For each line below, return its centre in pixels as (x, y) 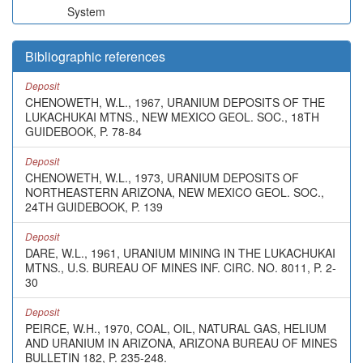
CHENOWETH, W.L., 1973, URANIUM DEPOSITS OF (162, 177)
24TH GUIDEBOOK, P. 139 (94, 207)
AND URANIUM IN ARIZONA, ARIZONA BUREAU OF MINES (181, 343)
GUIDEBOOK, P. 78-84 (83, 131)
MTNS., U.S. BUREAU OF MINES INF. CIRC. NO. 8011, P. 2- (181, 267)
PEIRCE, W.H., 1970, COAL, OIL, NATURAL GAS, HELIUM (176, 328)
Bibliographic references (95, 56)
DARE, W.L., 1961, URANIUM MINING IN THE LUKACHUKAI (180, 253)
